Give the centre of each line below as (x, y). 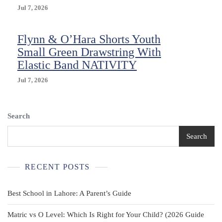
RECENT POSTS (57, 167)
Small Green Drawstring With (89, 52)
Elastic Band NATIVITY (77, 65)
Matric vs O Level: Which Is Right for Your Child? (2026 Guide (106, 215)
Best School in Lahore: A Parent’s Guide (69, 194)
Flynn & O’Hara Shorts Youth (89, 39)
